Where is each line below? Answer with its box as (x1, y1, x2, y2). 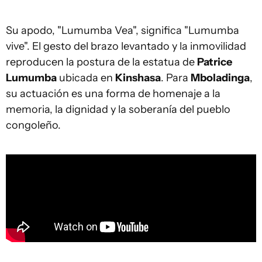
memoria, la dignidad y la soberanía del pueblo (6, 102, 230, 116)
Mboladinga (191, 71, 250, 84)
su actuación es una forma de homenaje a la (6, 87, 220, 100)
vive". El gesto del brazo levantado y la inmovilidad (6, 39, 246, 53)
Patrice (197, 55, 232, 68)
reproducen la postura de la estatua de (6, 55, 197, 68)
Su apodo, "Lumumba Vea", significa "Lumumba (6, 23, 239, 37)
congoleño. (6, 118, 61, 132)
